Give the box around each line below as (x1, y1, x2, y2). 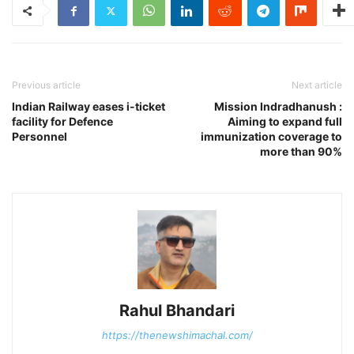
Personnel (12, 130, 67, 144)
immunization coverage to (201, 130, 342, 144)
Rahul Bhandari (119, 301, 235, 321)
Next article (292, 79, 342, 92)
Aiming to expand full (228, 115, 342, 129)
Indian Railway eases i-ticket (12, 100, 165, 114)
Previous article (12, 79, 81, 92)
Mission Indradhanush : (214, 100, 342, 114)
